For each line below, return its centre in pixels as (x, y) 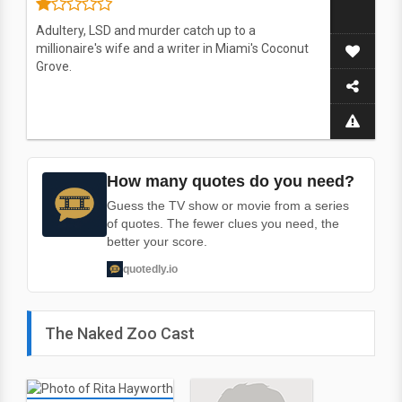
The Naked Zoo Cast (120, 333)
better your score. (157, 241)
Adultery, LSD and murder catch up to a (146, 31)
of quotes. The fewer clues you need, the (223, 223)
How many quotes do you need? (231, 181)
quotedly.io (150, 269)
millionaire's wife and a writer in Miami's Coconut (172, 48)
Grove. (54, 66)
